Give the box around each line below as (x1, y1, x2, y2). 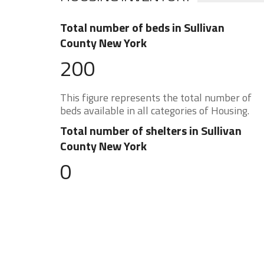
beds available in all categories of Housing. (60, 103, 249, 118)
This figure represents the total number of (60, 90, 252, 105)
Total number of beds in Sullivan (60, 18, 225, 37)
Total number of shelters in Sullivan (60, 121, 242, 140)
